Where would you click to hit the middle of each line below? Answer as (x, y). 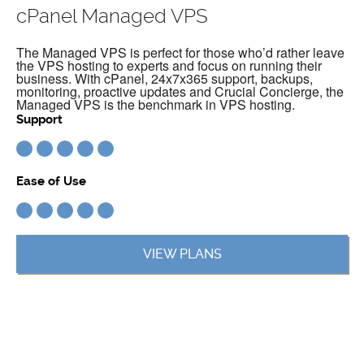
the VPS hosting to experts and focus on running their (169, 66)
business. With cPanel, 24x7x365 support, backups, (165, 79)
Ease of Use (51, 182)
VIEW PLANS (182, 254)
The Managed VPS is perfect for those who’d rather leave (180, 53)
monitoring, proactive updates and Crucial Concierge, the (180, 92)
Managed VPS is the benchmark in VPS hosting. (156, 105)
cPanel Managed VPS (112, 17)
